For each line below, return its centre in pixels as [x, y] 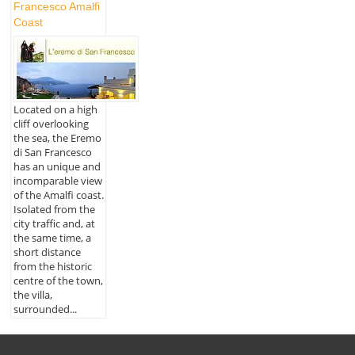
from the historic [52, 266]
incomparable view [57, 180]
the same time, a [52, 237]
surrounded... [45, 309]
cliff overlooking [51, 123]
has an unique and [57, 166]
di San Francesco [52, 152]
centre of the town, [58, 280]
